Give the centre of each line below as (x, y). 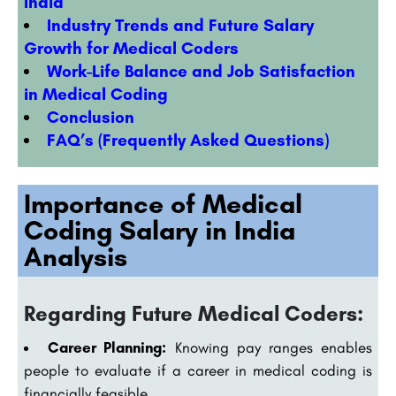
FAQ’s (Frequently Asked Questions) (188, 141)
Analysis (76, 257)
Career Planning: (107, 348)
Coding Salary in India (160, 231)
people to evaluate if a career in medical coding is (198, 371)
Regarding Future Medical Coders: (194, 314)
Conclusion (91, 118)
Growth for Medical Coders (131, 49)
